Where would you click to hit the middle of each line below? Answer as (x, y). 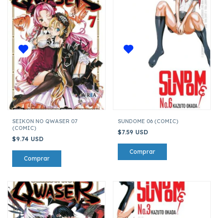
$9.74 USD (29, 139)
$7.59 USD (134, 132)
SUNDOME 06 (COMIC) (148, 121)
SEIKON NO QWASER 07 (45, 121)
